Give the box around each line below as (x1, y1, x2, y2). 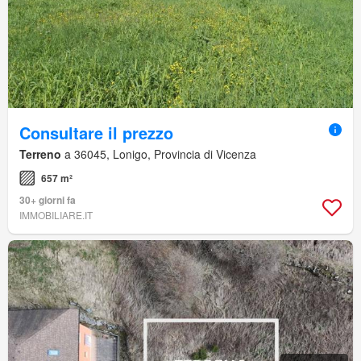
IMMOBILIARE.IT (19, 207, 93, 222)
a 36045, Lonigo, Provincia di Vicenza (61, 145, 256, 162)
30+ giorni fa (19, 192, 76, 207)
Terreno (19, 145, 61, 162)
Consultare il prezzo (19, 120, 173, 144)
